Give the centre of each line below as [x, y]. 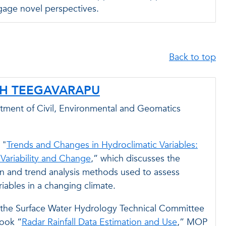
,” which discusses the [135, 158]
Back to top [192, 57]
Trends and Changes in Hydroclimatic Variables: [102, 145]
